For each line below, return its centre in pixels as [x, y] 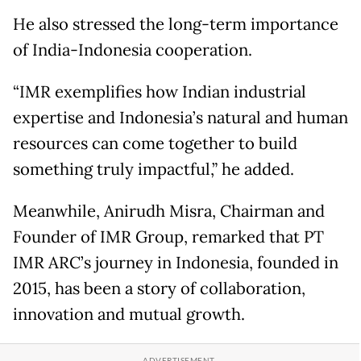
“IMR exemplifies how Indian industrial [160, 92]
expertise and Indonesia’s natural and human [180, 118]
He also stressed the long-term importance [176, 25]
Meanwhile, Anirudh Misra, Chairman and [169, 212]
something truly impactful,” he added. [154, 170]
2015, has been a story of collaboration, [159, 289]
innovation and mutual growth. [129, 315]
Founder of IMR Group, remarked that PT [168, 237]
